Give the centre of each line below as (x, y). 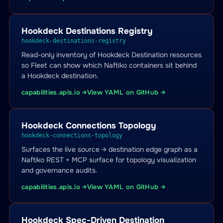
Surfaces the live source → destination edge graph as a (110, 149)
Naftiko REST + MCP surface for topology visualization (109, 160)
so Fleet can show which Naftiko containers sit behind (109, 65)
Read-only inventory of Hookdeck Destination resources (111, 55)
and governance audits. (59, 170)
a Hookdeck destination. (60, 76)
